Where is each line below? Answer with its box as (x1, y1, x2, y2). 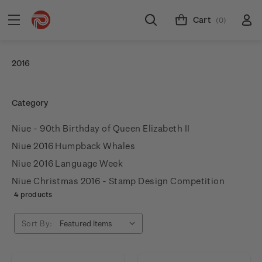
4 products (14, 190, 52, 198)
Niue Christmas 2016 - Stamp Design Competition (12, 175, 225, 186)
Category (12, 98, 49, 108)
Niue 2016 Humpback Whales (12, 140, 135, 151)
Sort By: (22, 219, 53, 227)
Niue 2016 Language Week (12, 158, 123, 168)
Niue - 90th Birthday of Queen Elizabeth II (12, 123, 190, 133)
